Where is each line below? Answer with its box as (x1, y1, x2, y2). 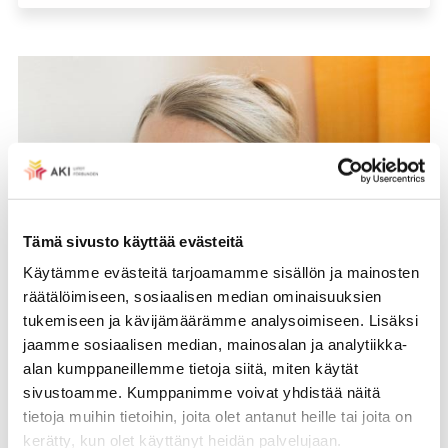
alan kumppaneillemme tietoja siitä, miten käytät (23, 359, 358, 377)
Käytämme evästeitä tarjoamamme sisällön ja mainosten (23, 263, 419, 281)
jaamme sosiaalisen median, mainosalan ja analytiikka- (23, 335, 408, 353)
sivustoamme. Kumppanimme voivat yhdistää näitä (23, 383, 380, 401)
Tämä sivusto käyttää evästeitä (23, 232, 244, 250)
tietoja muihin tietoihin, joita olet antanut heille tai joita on (23, 407, 412, 425)
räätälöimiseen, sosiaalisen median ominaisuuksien (23, 287, 382, 305)
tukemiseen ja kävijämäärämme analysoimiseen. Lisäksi (23, 311, 418, 329)
